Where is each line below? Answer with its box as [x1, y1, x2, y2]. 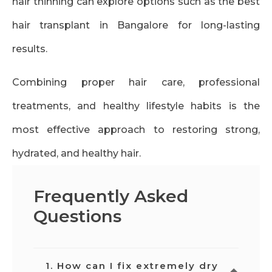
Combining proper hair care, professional [12, 76, 260, 89]
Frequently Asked [33, 186, 188, 207]
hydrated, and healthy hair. [12, 148, 141, 160]
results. [12, 43, 47, 55]
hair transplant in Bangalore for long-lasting [12, 19, 260, 32]
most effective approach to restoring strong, [12, 124, 260, 136]
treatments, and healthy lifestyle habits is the [12, 100, 260, 112]
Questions [33, 206, 121, 227]
